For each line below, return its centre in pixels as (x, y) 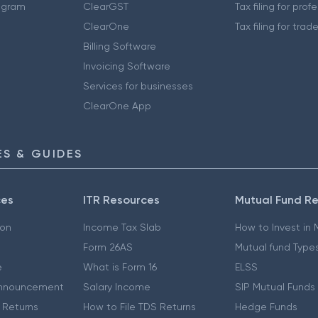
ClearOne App (117, 106)
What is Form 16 (120, 267)
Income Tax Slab (122, 227)
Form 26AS (108, 247)
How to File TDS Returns (139, 307)
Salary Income (116, 287)
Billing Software (119, 46)
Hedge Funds (267, 307)
